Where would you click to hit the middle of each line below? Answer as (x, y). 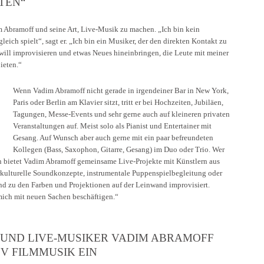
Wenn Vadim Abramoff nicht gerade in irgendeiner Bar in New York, (121, 90)
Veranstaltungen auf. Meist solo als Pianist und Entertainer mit (112, 126)
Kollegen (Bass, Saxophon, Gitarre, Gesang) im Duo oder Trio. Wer (118, 149)
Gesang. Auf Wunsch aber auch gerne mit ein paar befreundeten (113, 137)
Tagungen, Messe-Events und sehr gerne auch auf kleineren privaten (121, 114)
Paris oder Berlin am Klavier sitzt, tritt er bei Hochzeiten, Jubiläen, (118, 102)
